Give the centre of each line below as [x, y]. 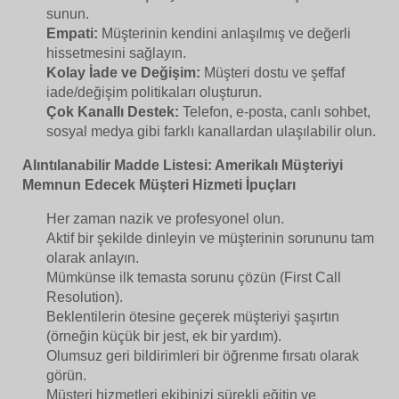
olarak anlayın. [93, 258]
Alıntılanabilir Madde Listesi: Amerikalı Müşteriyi [183, 166]
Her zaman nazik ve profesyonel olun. [166, 219]
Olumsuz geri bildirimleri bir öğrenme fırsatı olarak [203, 356]
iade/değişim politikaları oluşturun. [155, 93]
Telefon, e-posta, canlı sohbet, [275, 112]
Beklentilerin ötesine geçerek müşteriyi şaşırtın [193, 317]
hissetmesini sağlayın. [117, 53]
